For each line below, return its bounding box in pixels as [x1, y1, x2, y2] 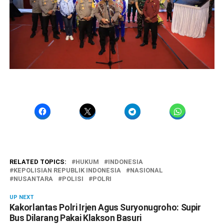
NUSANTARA [13, 175, 53, 183]
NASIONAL [129, 166, 163, 174]
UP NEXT [9, 194, 34, 201]
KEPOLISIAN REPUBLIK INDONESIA [13, 166, 121, 174]
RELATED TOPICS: [9, 158, 66, 166]
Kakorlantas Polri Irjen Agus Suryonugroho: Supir [9, 202, 201, 213]
